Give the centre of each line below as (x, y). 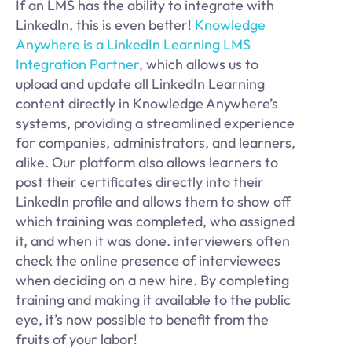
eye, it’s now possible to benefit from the (142, 319)
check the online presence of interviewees (148, 260)
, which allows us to (199, 64)
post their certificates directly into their (140, 181)
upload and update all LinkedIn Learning (140, 83)
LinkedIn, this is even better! (105, 24)
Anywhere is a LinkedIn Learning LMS (133, 44)
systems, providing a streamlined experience (155, 123)
